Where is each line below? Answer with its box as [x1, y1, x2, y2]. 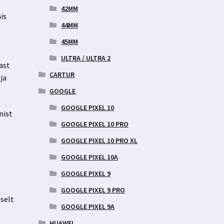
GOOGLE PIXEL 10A [60, 152, 118, 161]
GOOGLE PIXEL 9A [60, 201, 114, 211]
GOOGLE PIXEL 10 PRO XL [60, 135, 137, 145]
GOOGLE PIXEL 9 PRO [60, 185, 125, 194]
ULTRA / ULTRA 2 [60, 53, 110, 62]
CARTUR [49, 69, 75, 79]
